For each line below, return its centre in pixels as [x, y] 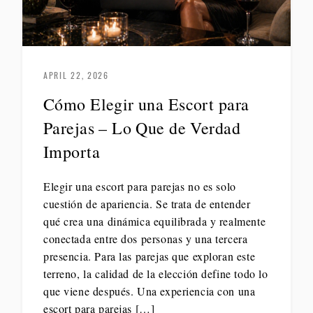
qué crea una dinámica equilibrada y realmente [155, 221]
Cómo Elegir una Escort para [146, 104]
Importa [72, 152]
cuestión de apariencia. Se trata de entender [147, 204]
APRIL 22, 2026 [76, 75]
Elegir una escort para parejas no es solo [140, 187]
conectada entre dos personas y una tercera [146, 239]
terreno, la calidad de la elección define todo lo [156, 274]
